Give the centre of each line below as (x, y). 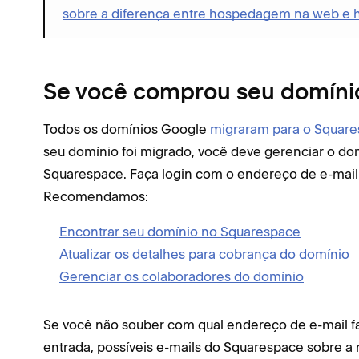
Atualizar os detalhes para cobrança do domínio (204, 254)
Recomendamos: (96, 196)
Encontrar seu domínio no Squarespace (180, 231)
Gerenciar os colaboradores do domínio (182, 276)
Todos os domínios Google (127, 129)
